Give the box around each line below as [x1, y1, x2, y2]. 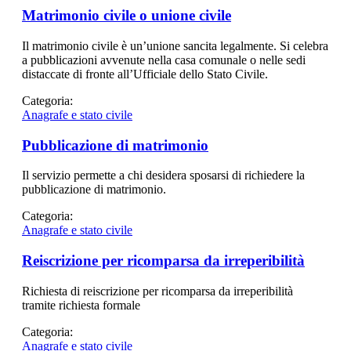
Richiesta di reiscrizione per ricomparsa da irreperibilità [22, 284, 293, 298]
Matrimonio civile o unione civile [22, 7, 231, 24]
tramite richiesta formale [22, 298, 140, 312]
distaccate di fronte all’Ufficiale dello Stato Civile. [22, 67, 268, 81]
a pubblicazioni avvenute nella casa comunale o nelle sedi [22, 52, 306, 67]
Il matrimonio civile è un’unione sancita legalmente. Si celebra [22, 38, 328, 52]
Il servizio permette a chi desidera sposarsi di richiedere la [22, 168, 305, 183]
